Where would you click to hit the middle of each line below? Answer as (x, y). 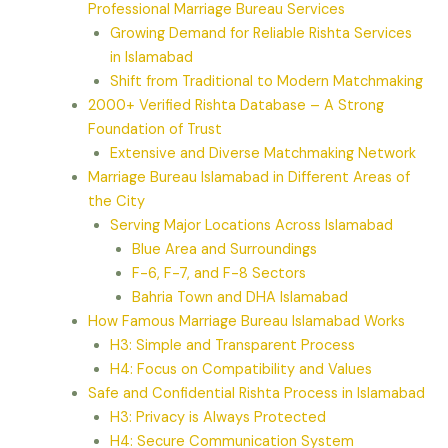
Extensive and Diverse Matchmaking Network (262, 154)
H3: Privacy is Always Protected (217, 418)
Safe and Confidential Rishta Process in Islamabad (257, 394)
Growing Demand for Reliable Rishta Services (260, 34)
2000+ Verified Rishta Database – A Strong (236, 106)
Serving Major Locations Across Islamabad (251, 226)
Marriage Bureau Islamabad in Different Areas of (249, 178)
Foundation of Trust (155, 130)
